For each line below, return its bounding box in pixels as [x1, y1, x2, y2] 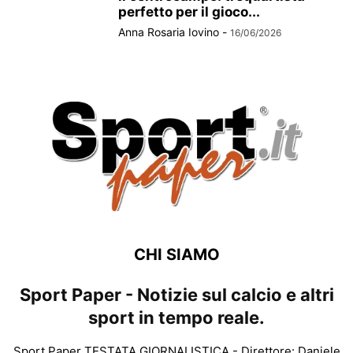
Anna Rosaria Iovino [118, 25, 219, 39]
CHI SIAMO [133, 244, 220, 264]
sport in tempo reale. [88, 307, 265, 328]
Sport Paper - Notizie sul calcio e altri [19, 284, 334, 305]
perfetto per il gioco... [118, 4, 260, 20]
